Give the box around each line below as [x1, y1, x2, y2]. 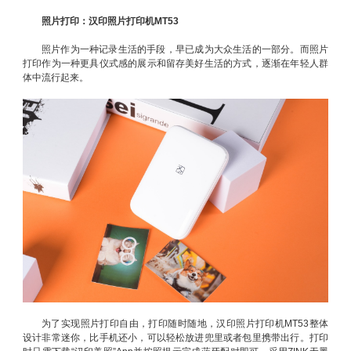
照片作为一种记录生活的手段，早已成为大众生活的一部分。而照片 [42, 44, 328, 56]
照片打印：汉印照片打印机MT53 [42, 16, 179, 27]
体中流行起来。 [23, 72, 89, 84]
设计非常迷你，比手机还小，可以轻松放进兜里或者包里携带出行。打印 [23, 331, 328, 343]
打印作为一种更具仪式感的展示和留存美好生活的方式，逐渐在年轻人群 [23, 58, 328, 70]
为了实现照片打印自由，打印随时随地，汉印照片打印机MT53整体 [42, 317, 328, 329]
